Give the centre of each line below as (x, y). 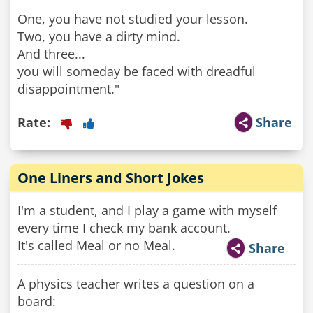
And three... (51, 54)
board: (37, 301)
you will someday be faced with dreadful (137, 71)
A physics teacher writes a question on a (136, 284)
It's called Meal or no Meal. (96, 245)
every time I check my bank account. (124, 228)
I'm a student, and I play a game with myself (147, 210)
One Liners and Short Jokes (111, 178)
